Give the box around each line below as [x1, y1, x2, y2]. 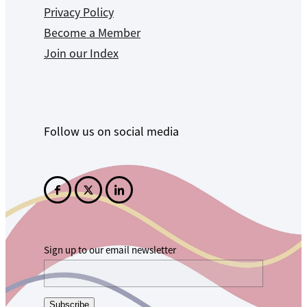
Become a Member [44, 25, 140, 41]
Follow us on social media [44, 124, 179, 140]
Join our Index [44, 46, 119, 62]
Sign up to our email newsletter [44, 243, 176, 257]
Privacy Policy [44, 5, 114, 21]
